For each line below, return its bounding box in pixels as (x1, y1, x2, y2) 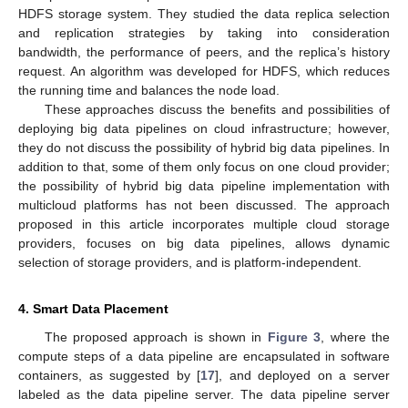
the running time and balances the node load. (18, 82, 280, 97)
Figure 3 (267, 329, 321, 344)
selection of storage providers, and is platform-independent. (18, 254, 362, 270)
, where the (321, 329, 391, 344)
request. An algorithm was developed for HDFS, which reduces (18, 63, 390, 78)
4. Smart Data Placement (18, 301, 168, 316)
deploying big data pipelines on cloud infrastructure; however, (18, 120, 390, 136)
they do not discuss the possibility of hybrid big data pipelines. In (18, 139, 390, 155)
